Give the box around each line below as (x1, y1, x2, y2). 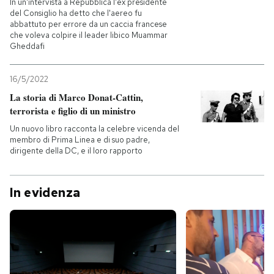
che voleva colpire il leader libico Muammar (10, 29, 168, 40)
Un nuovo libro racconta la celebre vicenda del (10, 123, 179, 134)
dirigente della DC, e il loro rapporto (10, 145, 143, 156)
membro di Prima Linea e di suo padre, (10, 134, 150, 145)
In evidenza (10, 184, 81, 201)
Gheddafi (10, 40, 45, 51)
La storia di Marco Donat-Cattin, (10, 90, 143, 104)
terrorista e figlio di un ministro (10, 103, 136, 117)
